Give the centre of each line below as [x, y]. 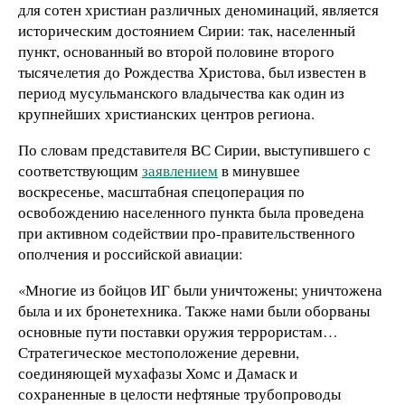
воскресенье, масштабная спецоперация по [161, 191]
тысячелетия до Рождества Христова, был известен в [192, 72]
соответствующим [80, 170]
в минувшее [259, 170]
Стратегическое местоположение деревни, [159, 352]
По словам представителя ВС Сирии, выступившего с [194, 149]
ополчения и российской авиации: [131, 253]
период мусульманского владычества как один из [181, 93]
